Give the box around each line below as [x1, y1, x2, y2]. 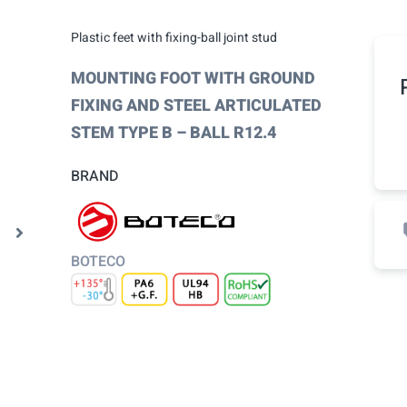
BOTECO [70, 251, 125, 273]
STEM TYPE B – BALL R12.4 [70, 121, 276, 146]
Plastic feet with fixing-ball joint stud [70, 28, 277, 48]
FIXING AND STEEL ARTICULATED [70, 94, 322, 119]
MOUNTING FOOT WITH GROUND [70, 66, 315, 92]
